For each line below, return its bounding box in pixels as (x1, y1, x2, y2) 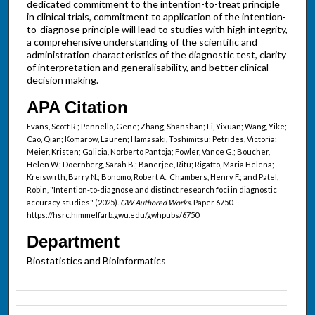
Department (26, 231, 120, 251)
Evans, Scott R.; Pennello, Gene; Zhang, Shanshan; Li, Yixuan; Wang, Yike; (26, 122, 287, 131)
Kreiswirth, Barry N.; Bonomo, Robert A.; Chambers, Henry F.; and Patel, (26, 172, 278, 182)
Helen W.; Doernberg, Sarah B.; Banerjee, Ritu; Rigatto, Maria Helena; (26, 160, 274, 169)
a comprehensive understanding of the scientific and (26, 35, 257, 48)
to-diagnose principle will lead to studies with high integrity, (26, 22, 288, 35)
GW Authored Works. (120, 198, 192, 207)
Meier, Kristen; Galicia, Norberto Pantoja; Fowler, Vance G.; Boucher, (26, 147, 270, 157)
